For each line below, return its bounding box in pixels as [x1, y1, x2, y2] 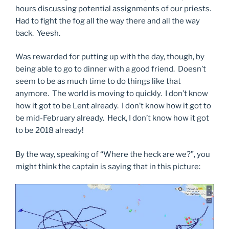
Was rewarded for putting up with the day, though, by [15, 52, 204, 62]
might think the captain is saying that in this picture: [15, 162, 200, 171]
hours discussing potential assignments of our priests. [15, 4, 213, 13]
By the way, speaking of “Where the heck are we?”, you [15, 149, 210, 159]
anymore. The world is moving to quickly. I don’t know [15, 89, 208, 99]
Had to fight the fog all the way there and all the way [15, 16, 200, 26]
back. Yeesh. [15, 28, 60, 38]
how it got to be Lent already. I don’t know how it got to [15, 101, 211, 111]
